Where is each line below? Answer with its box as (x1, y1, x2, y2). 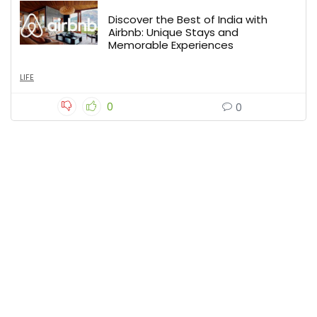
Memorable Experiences (108, 38, 234, 52)
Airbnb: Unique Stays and (108, 25, 238, 40)
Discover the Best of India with (108, 12, 267, 27)
